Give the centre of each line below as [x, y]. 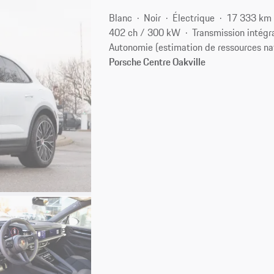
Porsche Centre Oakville [157, 61]
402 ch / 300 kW [145, 32]
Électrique [194, 17]
